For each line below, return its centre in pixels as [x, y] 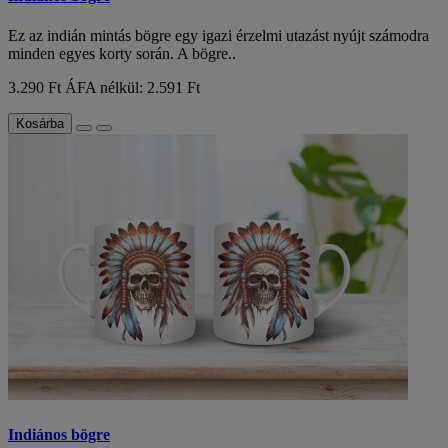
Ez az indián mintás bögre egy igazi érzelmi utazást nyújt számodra [218, 35]
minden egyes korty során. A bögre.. [122, 53]
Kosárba [40, 123]
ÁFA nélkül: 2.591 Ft [132, 87]
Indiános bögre [59, 434]
